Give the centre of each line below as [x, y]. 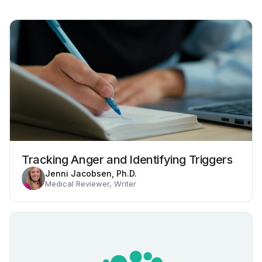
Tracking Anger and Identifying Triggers [127, 160]
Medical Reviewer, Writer [91, 184]
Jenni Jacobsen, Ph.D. [91, 173]
